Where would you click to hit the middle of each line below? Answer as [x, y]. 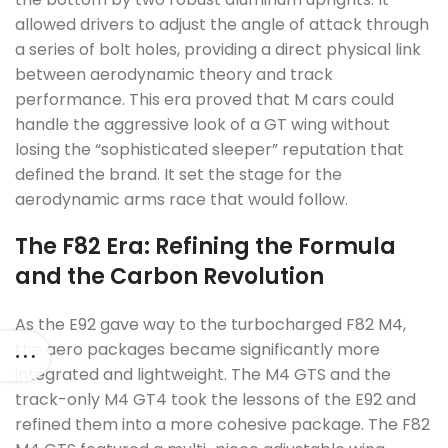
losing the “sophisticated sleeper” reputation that [209, 149]
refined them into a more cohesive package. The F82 [222, 424]
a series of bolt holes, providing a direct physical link [218, 49]
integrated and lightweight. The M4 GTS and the [203, 374]
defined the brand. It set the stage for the [178, 174]
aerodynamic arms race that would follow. [181, 199]
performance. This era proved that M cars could [204, 99]
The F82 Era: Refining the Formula [205, 246]
